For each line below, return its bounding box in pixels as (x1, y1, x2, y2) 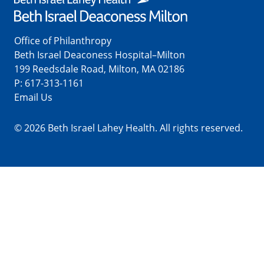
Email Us (14, 90, 52, 104)
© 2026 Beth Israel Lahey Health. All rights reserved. (14, 121, 243, 134)
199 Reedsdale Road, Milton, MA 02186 (14, 62, 184, 75)
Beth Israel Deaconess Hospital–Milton (14, 48, 185, 61)
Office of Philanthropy (14, 34, 111, 47)
